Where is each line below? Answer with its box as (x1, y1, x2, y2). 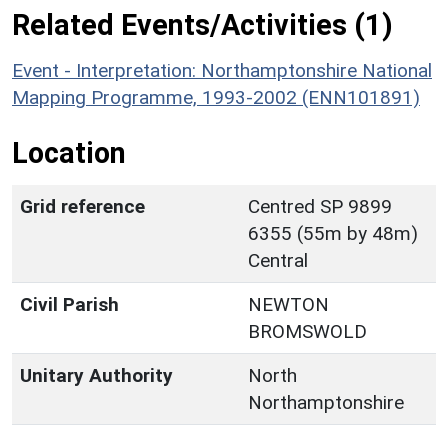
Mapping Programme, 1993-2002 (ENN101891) (12, 85, 420, 109)
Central (248, 248, 308, 272)
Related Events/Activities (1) (12, 7, 393, 42)
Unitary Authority (20, 363, 173, 387)
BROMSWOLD (248, 319, 367, 343)
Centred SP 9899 (248, 194, 392, 218)
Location (12, 135, 126, 170)
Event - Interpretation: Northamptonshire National (12, 58, 432, 82)
